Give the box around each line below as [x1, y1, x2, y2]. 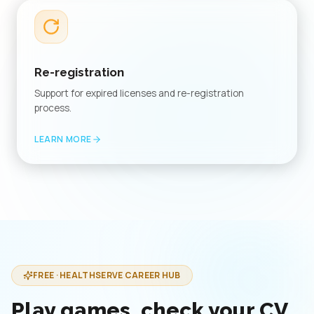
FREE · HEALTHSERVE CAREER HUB [33, 269, 181, 281]
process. [34, 102, 71, 114]
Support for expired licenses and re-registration [34, 87, 244, 100]
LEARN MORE [34, 133, 92, 145]
